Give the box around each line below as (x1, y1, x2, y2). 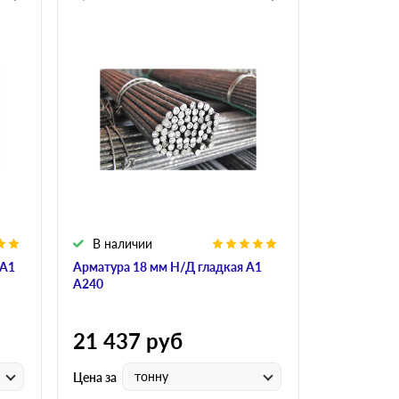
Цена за (73, 369, 117, 385)
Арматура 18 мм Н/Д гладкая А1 (73, 259, 262, 275)
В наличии (93, 236, 152, 252)
